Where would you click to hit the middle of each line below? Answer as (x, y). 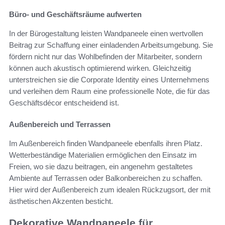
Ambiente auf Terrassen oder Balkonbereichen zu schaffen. (106, 178)
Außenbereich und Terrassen (60, 125)
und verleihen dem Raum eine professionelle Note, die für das (109, 91)
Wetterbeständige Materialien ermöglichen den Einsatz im (103, 155)
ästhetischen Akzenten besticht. (61, 201)
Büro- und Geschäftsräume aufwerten (75, 15)
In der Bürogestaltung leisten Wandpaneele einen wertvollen (106, 34)
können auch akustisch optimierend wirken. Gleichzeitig (100, 68)
